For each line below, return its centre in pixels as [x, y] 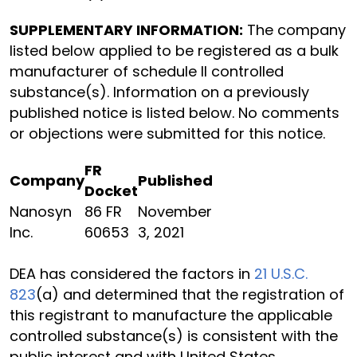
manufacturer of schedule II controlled [147, 71]
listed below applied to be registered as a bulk [174, 51]
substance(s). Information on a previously [159, 92]
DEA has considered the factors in [132, 274]
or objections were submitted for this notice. [167, 133]
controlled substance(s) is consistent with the [174, 336]
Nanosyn [41, 212]
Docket [111, 191]
